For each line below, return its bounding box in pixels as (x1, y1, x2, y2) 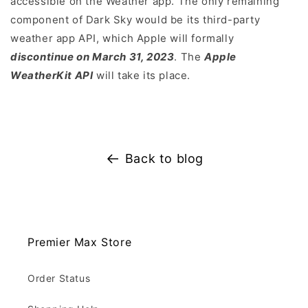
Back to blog (124, 151, 204, 166)
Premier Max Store (27, 235, 132, 250)
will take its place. (93, 69, 191, 82)
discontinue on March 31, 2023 (10, 50, 175, 64)
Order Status (27, 272, 91, 285)
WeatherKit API (10, 69, 93, 82)
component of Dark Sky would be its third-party (10, 13, 261, 27)
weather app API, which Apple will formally (10, 32, 234, 45)
